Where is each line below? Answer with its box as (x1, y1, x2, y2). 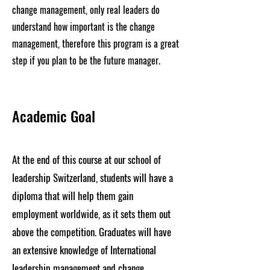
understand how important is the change (12, 19, 155, 34)
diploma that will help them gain (12, 188, 133, 203)
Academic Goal (12, 105, 95, 127)
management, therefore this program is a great (12, 36, 179, 51)
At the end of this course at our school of (12, 152, 161, 167)
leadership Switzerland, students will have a (12, 170, 173, 185)
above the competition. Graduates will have (12, 224, 171, 239)
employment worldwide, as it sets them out (12, 206, 171, 221)
